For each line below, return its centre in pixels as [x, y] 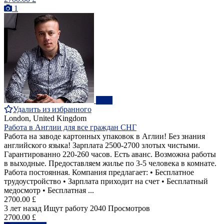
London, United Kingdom [45, 118]
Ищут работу [66, 208]
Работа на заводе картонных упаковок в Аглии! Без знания [104, 136]
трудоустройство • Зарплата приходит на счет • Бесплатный [106, 181]
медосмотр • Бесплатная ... [49, 190]
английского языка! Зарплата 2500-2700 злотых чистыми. [102, 145]
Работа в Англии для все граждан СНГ [70, 127]
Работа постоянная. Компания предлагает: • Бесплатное [99, 172]
